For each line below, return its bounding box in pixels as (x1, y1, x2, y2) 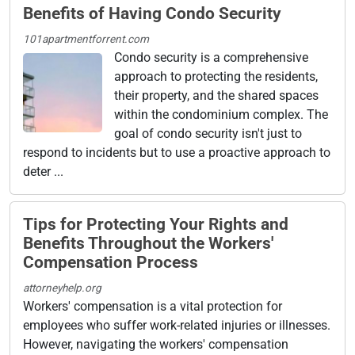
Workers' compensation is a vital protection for (23, 298, 282, 314)
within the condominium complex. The (114, 106, 328, 122)
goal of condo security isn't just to (114, 125, 302, 141)
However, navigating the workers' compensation (23, 336, 288, 352)
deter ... (23, 163, 63, 179)
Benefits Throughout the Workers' (23, 233, 273, 253)
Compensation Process (23, 252, 198, 272)
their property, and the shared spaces (114, 87, 319, 103)
